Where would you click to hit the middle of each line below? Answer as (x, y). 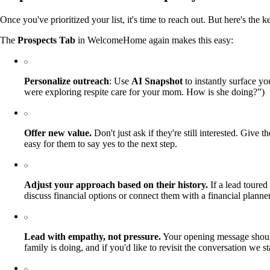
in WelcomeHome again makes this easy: (154, 40)
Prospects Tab (46, 40)
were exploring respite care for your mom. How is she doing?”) (144, 92)
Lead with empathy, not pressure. (93, 237)
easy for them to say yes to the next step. (101, 144)
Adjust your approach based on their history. (116, 185)
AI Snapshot (157, 81)
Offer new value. (58, 133)
